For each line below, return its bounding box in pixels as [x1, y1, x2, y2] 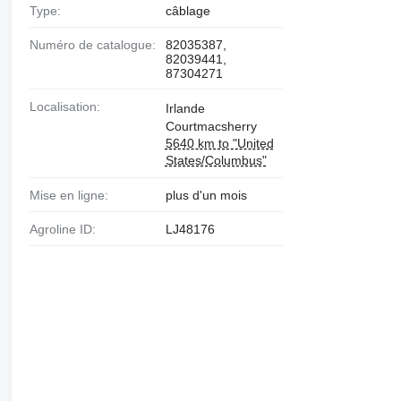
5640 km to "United [165, 136, 274, 150]
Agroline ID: [37, 221, 96, 236]
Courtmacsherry [165, 119, 257, 133]
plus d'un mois [165, 188, 247, 202]
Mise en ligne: [39, 188, 108, 202]
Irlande [165, 101, 205, 115]
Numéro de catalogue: [38, 38, 156, 52]
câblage [165, 4, 210, 18]
